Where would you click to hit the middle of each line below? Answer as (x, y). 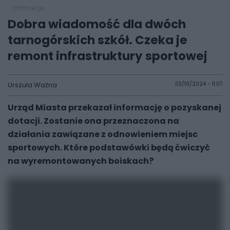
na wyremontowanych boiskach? (81, 161)
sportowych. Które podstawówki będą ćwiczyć (109, 148)
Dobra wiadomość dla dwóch (97, 24)
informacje (28, 8)
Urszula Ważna (32, 85)
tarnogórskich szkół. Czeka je (98, 40)
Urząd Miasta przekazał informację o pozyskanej (114, 108)
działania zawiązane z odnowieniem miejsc (103, 134)
